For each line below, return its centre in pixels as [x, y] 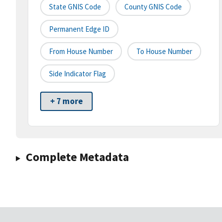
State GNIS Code [75, 7]
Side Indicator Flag [78, 74]
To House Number [164, 52]
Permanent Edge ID [79, 29]
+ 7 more [66, 101]
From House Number [81, 52]
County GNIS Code [153, 7]
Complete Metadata [77, 157]
